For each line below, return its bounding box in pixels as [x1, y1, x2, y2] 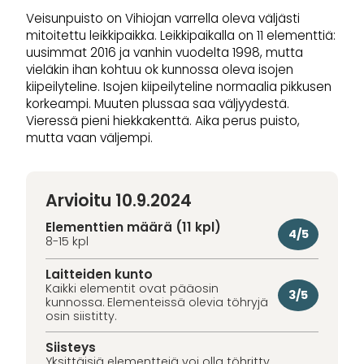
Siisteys [45, 339, 96, 357]
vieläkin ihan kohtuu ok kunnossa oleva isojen [26, 60, 293, 78]
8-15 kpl [45, 233, 89, 250]
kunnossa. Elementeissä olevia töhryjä [45, 294, 268, 311]
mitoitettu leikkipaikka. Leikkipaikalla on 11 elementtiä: [26, 26, 336, 44]
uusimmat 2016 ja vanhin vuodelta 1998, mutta [26, 43, 303, 61]
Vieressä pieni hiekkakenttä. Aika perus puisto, [26, 111, 300, 129]
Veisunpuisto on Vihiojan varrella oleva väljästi [26, 9, 300, 27]
